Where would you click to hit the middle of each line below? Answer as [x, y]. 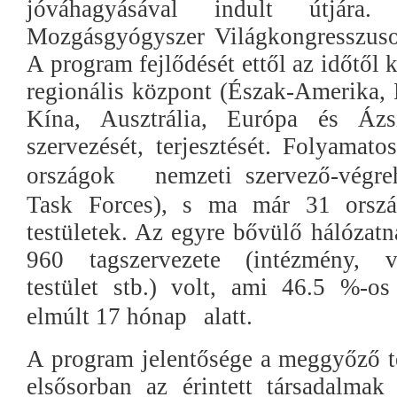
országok [71, 175]
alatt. [228, 316]
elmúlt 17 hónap [107, 316]
